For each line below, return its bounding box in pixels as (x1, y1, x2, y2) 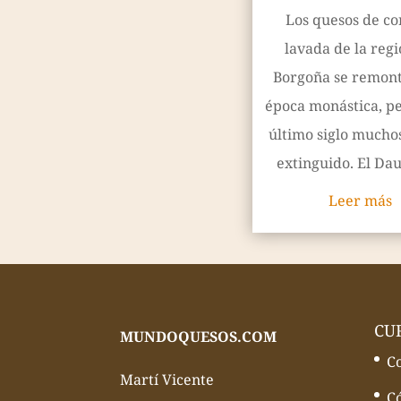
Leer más (328, 191, 392, 211)
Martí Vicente (120, 369, 215, 389)
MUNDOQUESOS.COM (120, 326, 277, 346)
